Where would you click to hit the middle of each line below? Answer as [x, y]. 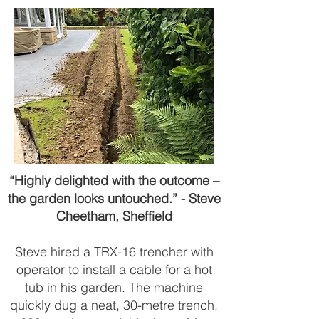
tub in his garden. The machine [114, 287]
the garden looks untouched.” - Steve [114, 198]
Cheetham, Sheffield [114, 216]
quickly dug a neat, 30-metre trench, [114, 305]
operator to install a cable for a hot [114, 270]
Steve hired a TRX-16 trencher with [114, 252]
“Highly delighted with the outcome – [114, 181]
